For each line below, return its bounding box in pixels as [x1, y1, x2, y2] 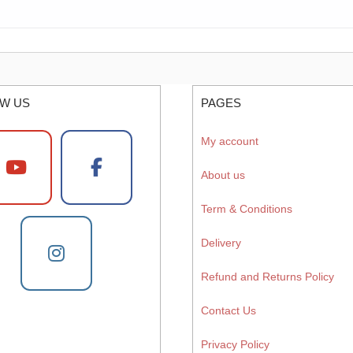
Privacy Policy [201, 338, 269, 351]
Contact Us [201, 304, 256, 317]
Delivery [201, 236, 241, 249]
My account [201, 135, 258, 147]
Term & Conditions [201, 203, 292, 215]
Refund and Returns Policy [201, 270, 334, 283]
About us [201, 169, 245, 181]
